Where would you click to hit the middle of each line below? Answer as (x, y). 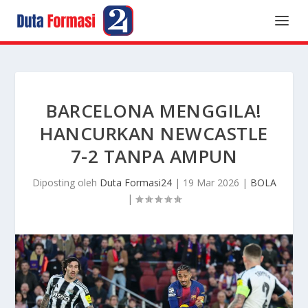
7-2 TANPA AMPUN (154, 156)
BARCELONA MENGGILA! (154, 111)
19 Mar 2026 (211, 183)
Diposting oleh (66, 183)
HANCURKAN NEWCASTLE (154, 133)
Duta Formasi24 (135, 183)
